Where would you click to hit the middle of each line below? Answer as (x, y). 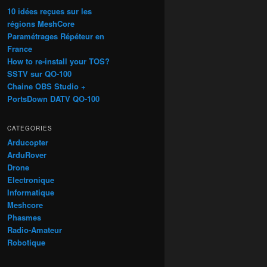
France (20, 48)
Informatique (31, 192)
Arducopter (28, 142)
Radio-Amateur (35, 229)
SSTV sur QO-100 (39, 73)
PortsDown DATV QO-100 (53, 98)
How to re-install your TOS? (58, 61)
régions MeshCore (41, 23)
